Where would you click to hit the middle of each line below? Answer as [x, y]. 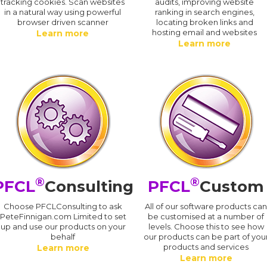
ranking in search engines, [204, 12]
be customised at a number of [206, 216]
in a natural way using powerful [63, 12]
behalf [63, 236]
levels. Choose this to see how [206, 226]
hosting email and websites [204, 32]
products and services [206, 246]
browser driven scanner [63, 22]
